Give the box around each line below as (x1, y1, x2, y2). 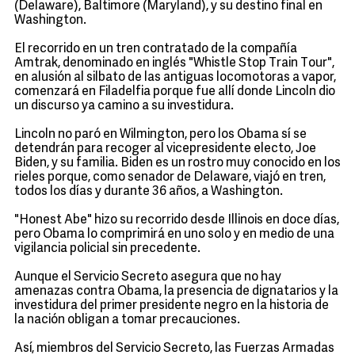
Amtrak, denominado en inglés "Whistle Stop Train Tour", (14, 57, 334, 70)
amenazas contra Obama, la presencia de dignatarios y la (14, 285, 338, 298)
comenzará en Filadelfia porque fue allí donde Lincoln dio (14, 86, 335, 98)
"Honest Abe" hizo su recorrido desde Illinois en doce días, (14, 214, 339, 227)
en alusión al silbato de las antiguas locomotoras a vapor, (14, 71, 336, 84)
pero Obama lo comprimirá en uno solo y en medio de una (14, 228, 334, 241)
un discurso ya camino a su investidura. (14, 100, 234, 113)
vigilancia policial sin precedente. (14, 242, 200, 255)
